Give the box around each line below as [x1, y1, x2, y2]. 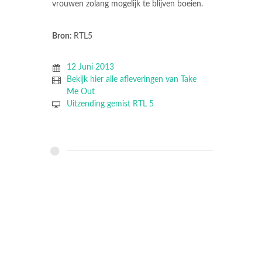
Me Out [66, 88, 95, 96]
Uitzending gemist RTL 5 [66, 100, 154, 109]
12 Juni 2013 [66, 63, 114, 72]
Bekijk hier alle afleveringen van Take [66, 75, 196, 84]
